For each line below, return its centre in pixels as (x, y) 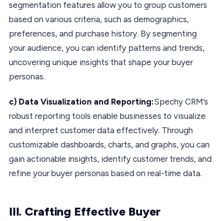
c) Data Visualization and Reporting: (81, 101)
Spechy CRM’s (181, 101)
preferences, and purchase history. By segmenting (103, 33)
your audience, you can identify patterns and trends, (107, 48)
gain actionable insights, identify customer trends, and (110, 159)
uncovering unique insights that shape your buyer (101, 62)
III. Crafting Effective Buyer (85, 211)
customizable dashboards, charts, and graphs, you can (109, 144)
